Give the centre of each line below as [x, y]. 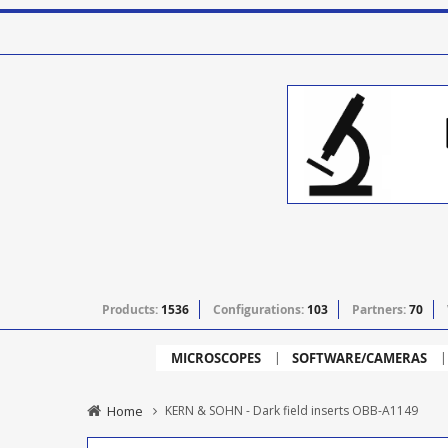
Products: [131, 310]
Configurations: [260, 310]
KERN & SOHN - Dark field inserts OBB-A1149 [291, 411]
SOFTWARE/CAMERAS [359, 358]
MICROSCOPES [215, 358]
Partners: [380, 310]
